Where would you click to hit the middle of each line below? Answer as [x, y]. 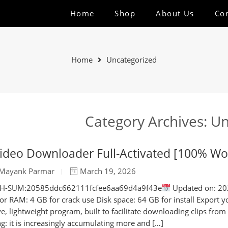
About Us [175, 13]
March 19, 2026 [107, 171]
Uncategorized [132, 60]
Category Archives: [148, 121]
